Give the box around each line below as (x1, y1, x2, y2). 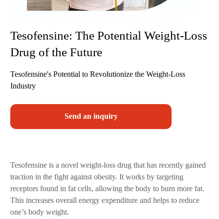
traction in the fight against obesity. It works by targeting (10, 173, 184, 182)
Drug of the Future (10, 45, 103, 59)
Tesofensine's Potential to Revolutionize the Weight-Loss (10, 70, 186, 79)
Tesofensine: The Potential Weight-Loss (10, 28, 208, 42)
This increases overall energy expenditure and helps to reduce (10, 196, 200, 205)
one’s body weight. (10, 208, 69, 217)
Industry (10, 82, 36, 91)
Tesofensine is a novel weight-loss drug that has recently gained (10, 161, 206, 170)
